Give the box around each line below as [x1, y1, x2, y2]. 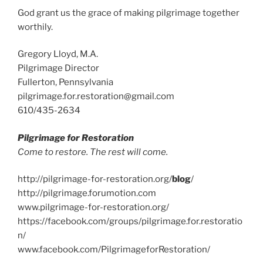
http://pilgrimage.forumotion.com [18, 188, 156, 199]
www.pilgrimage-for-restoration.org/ [18, 202, 169, 213]
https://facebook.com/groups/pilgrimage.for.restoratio [18, 216, 242, 227]
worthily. [18, 21, 53, 32]
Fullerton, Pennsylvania [18, 77, 113, 88]
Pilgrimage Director [18, 63, 99, 74]
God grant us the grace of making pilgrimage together [18, 7, 240, 18]
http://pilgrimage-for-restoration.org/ [18, 174, 172, 185]
